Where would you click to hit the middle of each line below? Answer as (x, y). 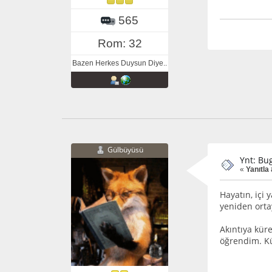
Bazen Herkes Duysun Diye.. (120, 63)
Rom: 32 (120, 43)
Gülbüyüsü (125, 150)
